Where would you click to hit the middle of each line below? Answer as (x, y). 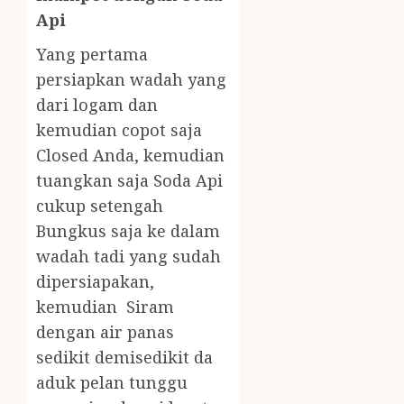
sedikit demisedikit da (127, 358)
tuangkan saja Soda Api (129, 181)
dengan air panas (105, 332)
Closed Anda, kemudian (130, 156)
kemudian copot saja (119, 130)
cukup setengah (100, 206)
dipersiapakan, (95, 282)
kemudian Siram (105, 307)
